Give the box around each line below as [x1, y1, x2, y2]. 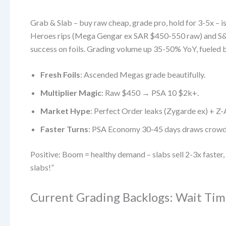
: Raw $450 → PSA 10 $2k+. [101, 88, 199, 98]
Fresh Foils [40, 70, 80, 80]
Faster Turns [40, 124, 88, 134]
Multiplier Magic [40, 88, 101, 98]
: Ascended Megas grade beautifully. [80, 70, 205, 80]
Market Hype [40, 106, 90, 116]
